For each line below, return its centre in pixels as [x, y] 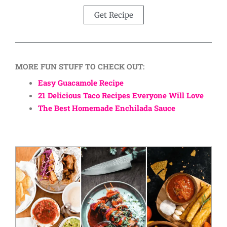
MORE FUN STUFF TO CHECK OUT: [80, 66]
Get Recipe [113, 15]
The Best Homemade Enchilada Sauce [107, 108]
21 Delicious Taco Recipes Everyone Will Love [121, 96]
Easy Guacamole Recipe [81, 83]
